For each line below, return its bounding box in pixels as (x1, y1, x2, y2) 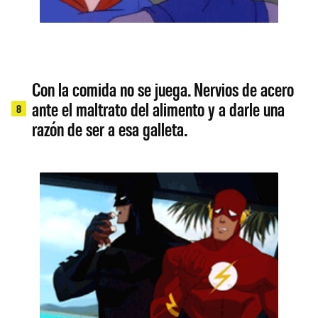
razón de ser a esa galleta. (32, 116, 188, 140)
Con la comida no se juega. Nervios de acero (32, 77, 295, 100)
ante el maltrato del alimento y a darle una (32, 97, 285, 120)
